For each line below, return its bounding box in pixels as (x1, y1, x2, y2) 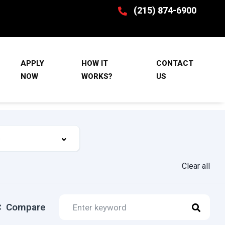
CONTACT (156, 58, 193, 68)
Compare (6, 201, 46, 213)
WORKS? (81, 71, 113, 81)
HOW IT (81, 58, 108, 68)
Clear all (182, 161, 210, 171)
